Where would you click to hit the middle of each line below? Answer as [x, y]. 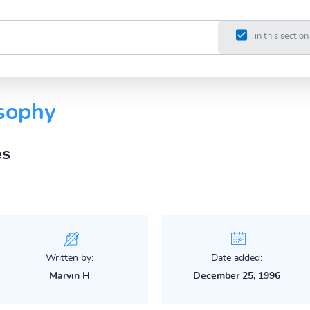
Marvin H [70, 276]
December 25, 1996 [237, 276]
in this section [281, 37]
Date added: [237, 258]
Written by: [70, 258]
